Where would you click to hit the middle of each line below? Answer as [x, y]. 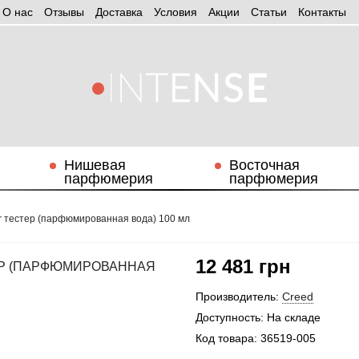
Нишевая [95, 165]
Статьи [268, 12]
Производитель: [237, 296]
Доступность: [230, 317]
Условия [175, 12]
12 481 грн [243, 266]
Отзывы [64, 12]
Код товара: [226, 338]
